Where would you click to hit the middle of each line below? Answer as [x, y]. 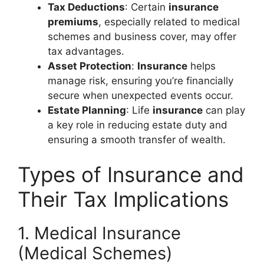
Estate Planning [87, 110]
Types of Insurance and [131, 174]
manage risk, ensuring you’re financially [141, 80]
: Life [139, 110]
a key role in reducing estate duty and [138, 125]
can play [224, 110]
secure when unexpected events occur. [141, 95]
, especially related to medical [169, 22]
